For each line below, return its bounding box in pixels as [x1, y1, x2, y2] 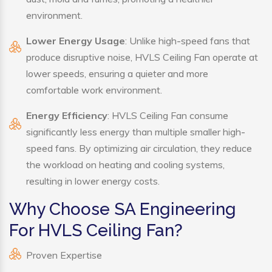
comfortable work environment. [26, 84, 162, 97]
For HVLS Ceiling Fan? [9, 220, 183, 241]
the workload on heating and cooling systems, [26, 158, 225, 171]
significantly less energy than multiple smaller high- [26, 126, 245, 138]
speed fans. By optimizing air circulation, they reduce [26, 142, 252, 155]
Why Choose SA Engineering [9, 199, 236, 220]
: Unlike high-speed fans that [125, 35, 250, 47]
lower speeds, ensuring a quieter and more [26, 67, 208, 80]
